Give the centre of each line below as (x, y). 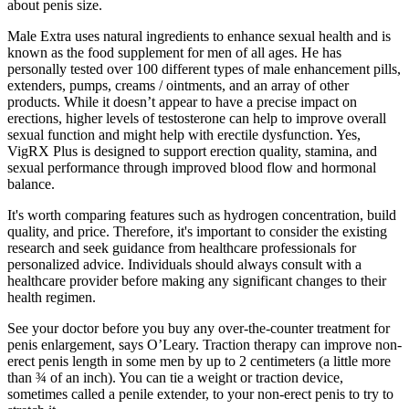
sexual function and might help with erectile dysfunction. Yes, (184, 134)
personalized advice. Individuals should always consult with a (184, 264)
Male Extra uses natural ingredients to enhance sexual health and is (199, 36)
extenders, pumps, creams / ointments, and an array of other (178, 85)
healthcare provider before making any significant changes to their (197, 280)
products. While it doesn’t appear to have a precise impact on (182, 101)
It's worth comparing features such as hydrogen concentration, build (202, 215)
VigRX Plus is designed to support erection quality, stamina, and (192, 151)
